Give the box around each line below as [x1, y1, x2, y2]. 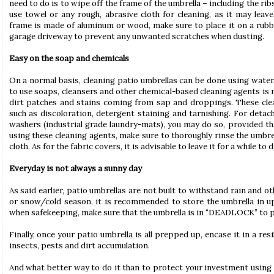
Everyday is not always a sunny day [9, 163, 142, 174]
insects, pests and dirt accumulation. [9, 240, 150, 251]
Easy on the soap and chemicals [9, 53, 129, 64]
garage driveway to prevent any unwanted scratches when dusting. [9, 31, 264, 42]
